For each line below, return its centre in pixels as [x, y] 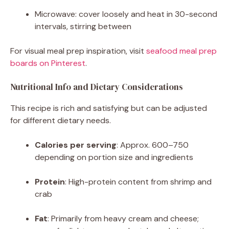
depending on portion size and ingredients [114, 157]
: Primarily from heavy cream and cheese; [123, 218]
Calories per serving [76, 145]
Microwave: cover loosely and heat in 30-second [126, 14]
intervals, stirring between [83, 26]
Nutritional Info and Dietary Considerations [97, 87]
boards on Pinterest [48, 63]
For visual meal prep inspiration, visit [78, 51]
